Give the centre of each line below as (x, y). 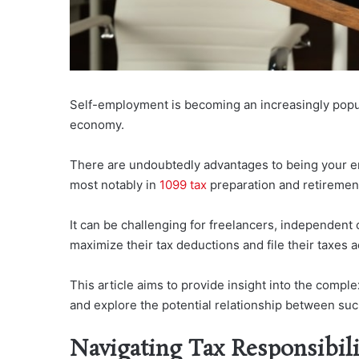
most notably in (115, 185)
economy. (97, 125)
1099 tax (183, 185)
